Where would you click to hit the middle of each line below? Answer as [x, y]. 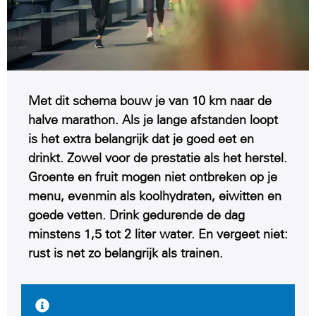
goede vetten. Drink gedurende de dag [136, 215]
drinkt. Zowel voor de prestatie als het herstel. [158, 158]
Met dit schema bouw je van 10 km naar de [150, 101]
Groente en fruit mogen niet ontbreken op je [153, 177]
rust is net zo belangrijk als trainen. [126, 254]
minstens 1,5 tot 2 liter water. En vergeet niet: [158, 235]
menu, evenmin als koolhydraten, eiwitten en [155, 196]
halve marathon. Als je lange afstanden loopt [153, 120]
